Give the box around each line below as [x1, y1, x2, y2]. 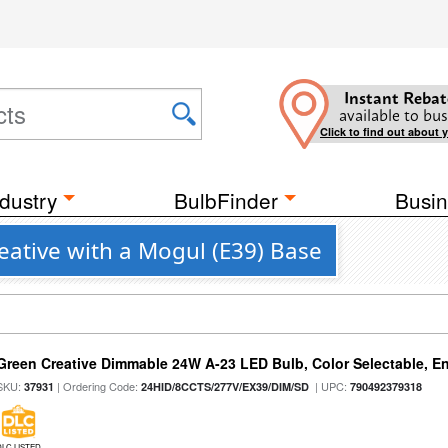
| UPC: [309, 378, 351, 394]
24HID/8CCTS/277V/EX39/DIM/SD [141, 379, 310, 394]
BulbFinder [174, 185, 278, 215]
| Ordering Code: [54, 378, 142, 394]
